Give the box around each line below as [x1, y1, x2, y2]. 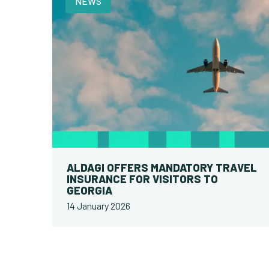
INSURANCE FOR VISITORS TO [67, 173, 218, 186]
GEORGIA [67, 184, 112, 198]
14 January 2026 [67, 201, 130, 213]
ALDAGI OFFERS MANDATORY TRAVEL [67, 162, 257, 175]
